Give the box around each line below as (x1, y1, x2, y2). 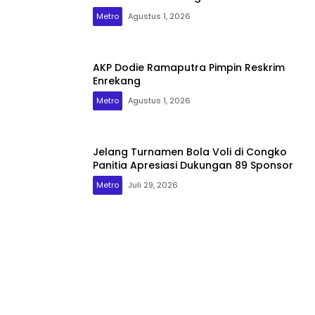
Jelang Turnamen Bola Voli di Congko (93, 145, 287, 160)
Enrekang (93, 74, 141, 89)
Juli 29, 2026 (128, 179, 178, 191)
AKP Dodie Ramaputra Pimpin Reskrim (93, 60, 285, 75)
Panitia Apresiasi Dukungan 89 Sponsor (93, 158, 293, 173)
